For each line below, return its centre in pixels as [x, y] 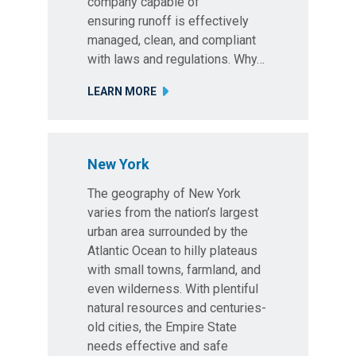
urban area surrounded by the [168, 232]
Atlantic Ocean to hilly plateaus [172, 251]
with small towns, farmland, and [174, 270]
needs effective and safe [158, 346]
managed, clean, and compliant [172, 40]
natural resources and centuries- [177, 308]
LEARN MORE [122, 91]
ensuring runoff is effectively [168, 21]
